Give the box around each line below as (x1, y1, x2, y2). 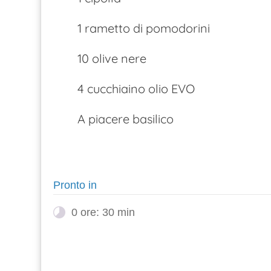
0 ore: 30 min (71, 206, 135, 218)
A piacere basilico (77, 111, 174, 126)
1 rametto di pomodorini (77, 21, 210, 36)
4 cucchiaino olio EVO (77, 81, 195, 96)
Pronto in (53, 179, 97, 191)
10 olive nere (77, 51, 146, 66)
